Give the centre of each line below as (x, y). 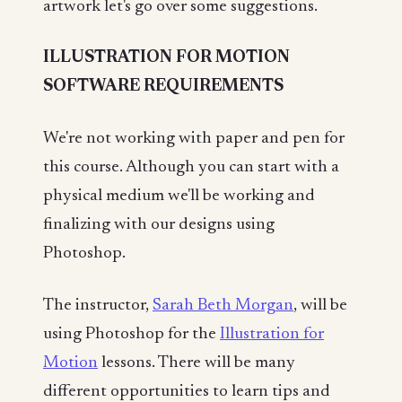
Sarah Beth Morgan (223, 305)
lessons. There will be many (197, 363)
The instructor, (98, 305)
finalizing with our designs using (159, 225)
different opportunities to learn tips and (187, 391)
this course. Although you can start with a (191, 168)
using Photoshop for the (131, 334)
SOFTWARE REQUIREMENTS (163, 87)
